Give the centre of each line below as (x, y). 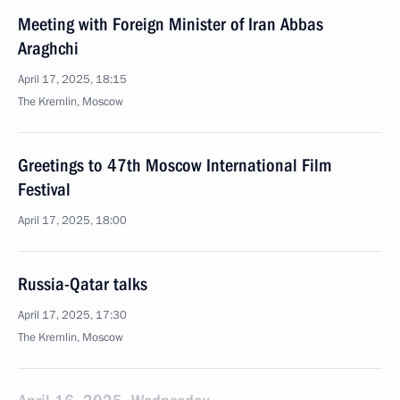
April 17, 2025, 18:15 (72, 79)
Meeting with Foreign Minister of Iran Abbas (171, 24)
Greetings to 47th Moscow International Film (175, 165)
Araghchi (48, 48)
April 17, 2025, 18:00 (72, 221)
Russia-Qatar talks (83, 284)
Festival (44, 189)
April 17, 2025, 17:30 (72, 315)
